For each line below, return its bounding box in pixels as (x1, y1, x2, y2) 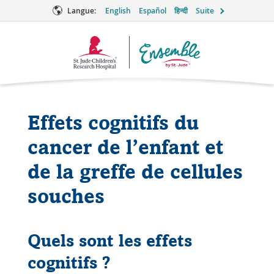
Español (138, 6, 166, 16)
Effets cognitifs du (27, 110, 199, 135)
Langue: (67, 6, 96, 16)
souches (27, 183, 105, 209)
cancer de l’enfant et (27, 135, 223, 160)
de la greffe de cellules (27, 159, 243, 184)
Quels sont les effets (27, 231, 192, 251)
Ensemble (136, 77, 182, 91)
